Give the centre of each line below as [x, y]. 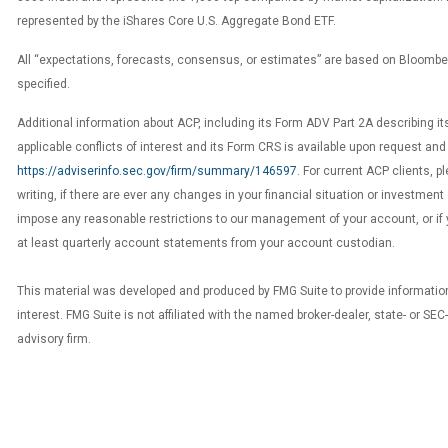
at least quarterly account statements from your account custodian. [206, 243]
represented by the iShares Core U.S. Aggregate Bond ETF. [176, 21]
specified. [43, 84]
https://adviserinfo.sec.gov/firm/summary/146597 [157, 171]
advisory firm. [54, 339]
